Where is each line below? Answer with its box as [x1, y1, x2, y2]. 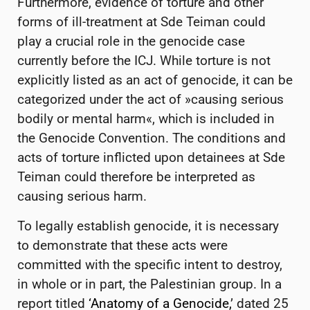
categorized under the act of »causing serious [17, 91, 284, 108]
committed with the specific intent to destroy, [17, 256, 282, 273]
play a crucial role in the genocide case [17, 33, 245, 50]
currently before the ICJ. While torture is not [17, 53, 271, 69]
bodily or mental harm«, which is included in [17, 111, 275, 127]
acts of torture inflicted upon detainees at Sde [17, 149, 285, 166]
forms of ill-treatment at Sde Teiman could [17, 14, 266, 30]
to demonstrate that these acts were [17, 237, 228, 253]
